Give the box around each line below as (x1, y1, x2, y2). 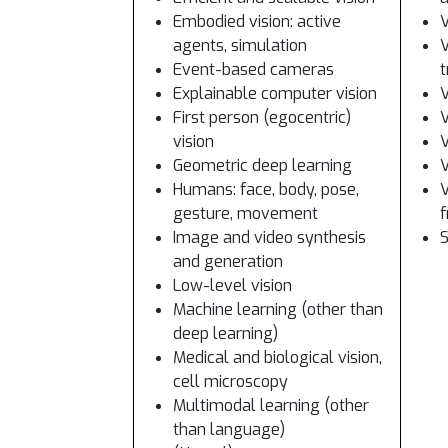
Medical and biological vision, (173, 347, 382, 368)
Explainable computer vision (173, 83, 377, 104)
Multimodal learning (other (173, 395, 369, 416)
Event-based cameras (173, 59, 334, 80)
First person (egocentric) (173, 107, 351, 128)
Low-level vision (173, 275, 292, 296)
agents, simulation (173, 35, 307, 56)
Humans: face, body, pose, (173, 179, 359, 200)
